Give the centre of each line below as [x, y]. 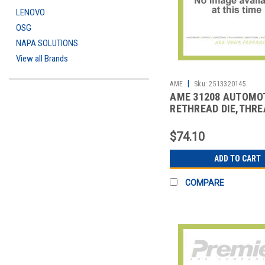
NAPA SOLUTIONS [47, 43]
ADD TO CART [237, 158]
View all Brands [42, 59]
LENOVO [30, 12]
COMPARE [205, 182]
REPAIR [186, 120]
